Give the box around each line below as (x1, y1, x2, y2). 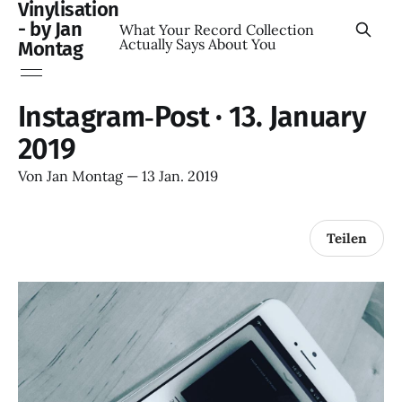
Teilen (327, 229, 367, 247)
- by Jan (18, 17, 83, 41)
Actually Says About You (118, 35, 276, 53)
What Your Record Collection (118, 21, 314, 39)
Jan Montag (47, 167, 123, 185)
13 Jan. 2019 (142, 167, 218, 185)
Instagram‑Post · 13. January (18, 100, 366, 134)
